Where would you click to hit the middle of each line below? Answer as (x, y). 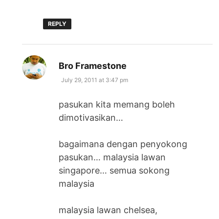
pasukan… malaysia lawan (112, 157)
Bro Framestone (93, 66)
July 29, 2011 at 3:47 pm (95, 80)
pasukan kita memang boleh (117, 104)
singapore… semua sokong (114, 170)
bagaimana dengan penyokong (123, 144)
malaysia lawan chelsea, (108, 210)
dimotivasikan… (91, 117)
